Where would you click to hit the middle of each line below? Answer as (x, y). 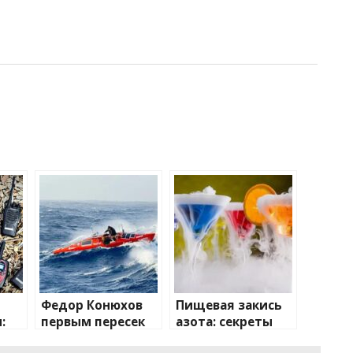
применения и (222, 339)
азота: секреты (224, 322)
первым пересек (93, 322)
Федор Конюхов (92, 306)
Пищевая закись (229, 306)
